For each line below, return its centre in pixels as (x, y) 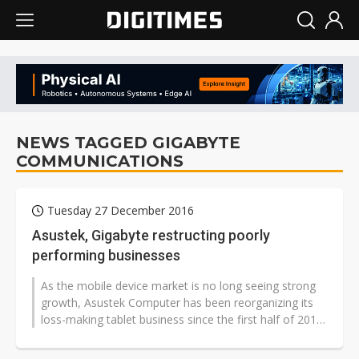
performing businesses (106, 256)
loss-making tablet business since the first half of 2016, (184, 320)
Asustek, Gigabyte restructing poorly (151, 236)
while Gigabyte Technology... (114, 337)
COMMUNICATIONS (100, 161)
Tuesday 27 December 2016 (121, 211)
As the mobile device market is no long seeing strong (178, 286)
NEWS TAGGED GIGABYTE (128, 143)
